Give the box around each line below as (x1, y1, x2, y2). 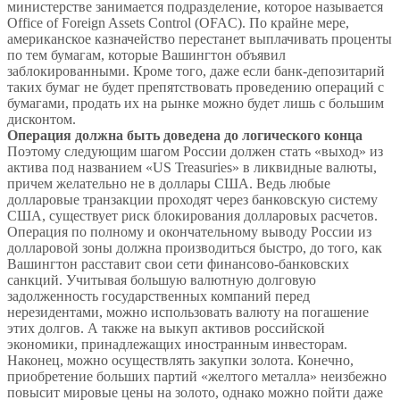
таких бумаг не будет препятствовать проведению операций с (7, 79, 384, 96)
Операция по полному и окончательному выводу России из (7, 224, 371, 240)
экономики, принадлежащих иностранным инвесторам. (7, 337, 347, 353)
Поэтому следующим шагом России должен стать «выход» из (7, 144, 383, 160)
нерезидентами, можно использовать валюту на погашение (7, 304, 369, 321)
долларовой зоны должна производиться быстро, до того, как (7, 240, 382, 256)
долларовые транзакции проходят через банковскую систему (7, 192, 378, 208)
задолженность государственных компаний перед (7, 288, 310, 304)
